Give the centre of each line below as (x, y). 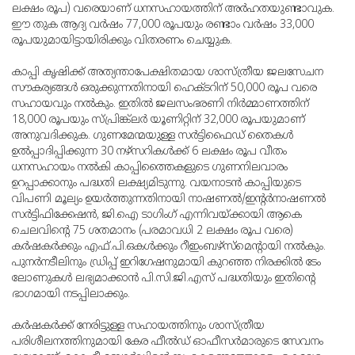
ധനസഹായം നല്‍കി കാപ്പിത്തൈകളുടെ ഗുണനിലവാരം (150, 168)
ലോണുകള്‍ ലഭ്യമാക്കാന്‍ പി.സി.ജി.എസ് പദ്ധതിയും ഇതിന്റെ (164, 279)
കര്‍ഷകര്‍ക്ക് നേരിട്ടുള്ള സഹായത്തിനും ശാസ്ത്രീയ (138, 326)
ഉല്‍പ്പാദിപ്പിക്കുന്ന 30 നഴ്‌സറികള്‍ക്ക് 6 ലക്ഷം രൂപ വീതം (149, 152)
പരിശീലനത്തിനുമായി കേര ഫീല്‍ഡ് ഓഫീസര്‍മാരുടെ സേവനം (168, 342)
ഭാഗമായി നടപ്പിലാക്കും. (71, 295)
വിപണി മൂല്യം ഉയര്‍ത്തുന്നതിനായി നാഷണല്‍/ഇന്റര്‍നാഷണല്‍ (169, 200)
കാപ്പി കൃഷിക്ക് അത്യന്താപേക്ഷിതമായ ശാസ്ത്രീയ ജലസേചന (168, 73)
